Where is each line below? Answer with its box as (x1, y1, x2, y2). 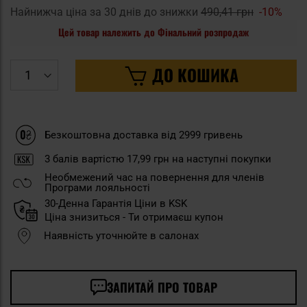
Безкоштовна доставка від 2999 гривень (45, 128, 243, 141)
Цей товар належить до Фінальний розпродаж (58, 25, 249, 40)
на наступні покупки (169, 152, 271, 165)
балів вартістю (50, 152, 127, 165)
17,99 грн (127, 152, 169, 165)
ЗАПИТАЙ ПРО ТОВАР (106, 278, 217, 296)
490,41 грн (201, 5, 254, 19)
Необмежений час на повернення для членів (45, 171, 265, 184)
